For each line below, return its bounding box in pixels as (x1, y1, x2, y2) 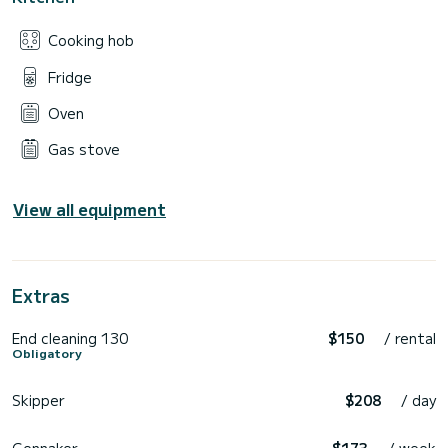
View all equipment (13, 197, 166, 222)
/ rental (384, 328, 436, 349)
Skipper (12, 390, 65, 411)
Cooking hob (48, 30, 134, 51)
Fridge (48, 66, 92, 87)
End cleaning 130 (12, 328, 128, 349)
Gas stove (48, 139, 120, 160)
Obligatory (12, 344, 82, 362)
